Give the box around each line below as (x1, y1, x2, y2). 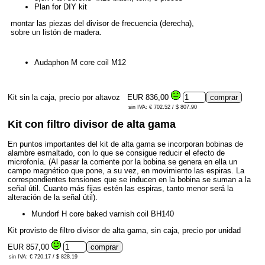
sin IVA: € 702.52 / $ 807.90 (128, 104, 197, 111)
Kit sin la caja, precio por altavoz (8, 93, 122, 102)
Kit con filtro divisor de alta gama (8, 118, 176, 131)
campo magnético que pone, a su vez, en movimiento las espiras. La (8, 166, 244, 176)
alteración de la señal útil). (8, 193, 98, 202)
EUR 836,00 (127, 93, 171, 102)
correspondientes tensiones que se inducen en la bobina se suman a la (8, 175, 251, 185)
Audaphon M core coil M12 (34, 58, 126, 67)
